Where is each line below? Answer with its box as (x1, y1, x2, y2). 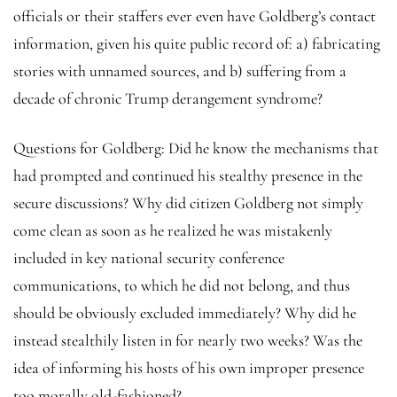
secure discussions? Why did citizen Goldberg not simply (13, 192, 363, 213)
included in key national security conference (13, 247, 284, 268)
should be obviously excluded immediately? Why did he (13, 302, 356, 323)
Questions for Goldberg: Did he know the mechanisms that (13, 137, 378, 158)
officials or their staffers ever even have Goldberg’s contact (13, 5, 376, 26)
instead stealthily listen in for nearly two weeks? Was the (13, 330, 362, 350)
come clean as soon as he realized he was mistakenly (13, 220, 332, 240)
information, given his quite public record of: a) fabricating (13, 33, 380, 53)
